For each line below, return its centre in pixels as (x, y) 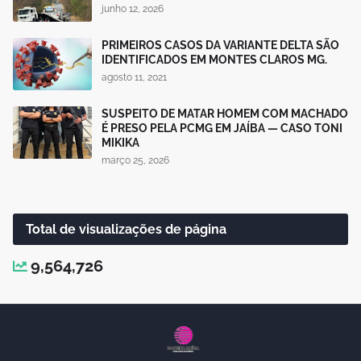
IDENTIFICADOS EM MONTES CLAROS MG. (214, 59)
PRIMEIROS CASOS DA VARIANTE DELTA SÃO (220, 45)
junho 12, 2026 (133, 8)
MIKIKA (120, 142)
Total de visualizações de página (126, 229)
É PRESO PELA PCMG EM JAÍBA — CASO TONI (222, 128)
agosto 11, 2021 (134, 77)
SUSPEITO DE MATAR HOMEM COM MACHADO (225, 113)
